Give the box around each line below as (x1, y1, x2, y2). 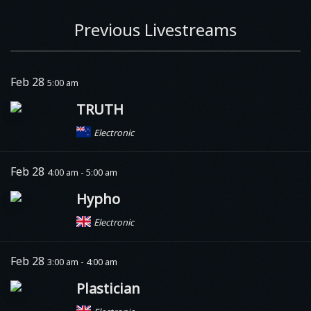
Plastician (76, 278, 140, 298)
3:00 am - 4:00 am (47, 255, 117, 268)
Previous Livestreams (74, 17, 237, 41)
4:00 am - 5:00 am (47, 165, 117, 178)
